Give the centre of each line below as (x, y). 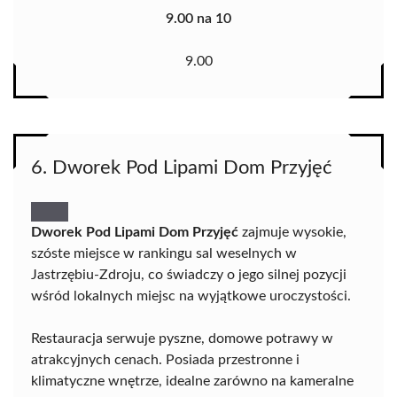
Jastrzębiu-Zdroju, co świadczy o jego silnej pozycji (189, 274)
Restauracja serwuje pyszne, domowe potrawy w (182, 338)
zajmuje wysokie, (292, 232)
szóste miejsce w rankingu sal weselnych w (164, 253)
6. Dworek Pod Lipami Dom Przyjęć (182, 167)
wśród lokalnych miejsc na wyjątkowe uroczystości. (191, 296)
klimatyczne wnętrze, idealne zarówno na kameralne (192, 381)
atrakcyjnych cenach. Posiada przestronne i (165, 359)
